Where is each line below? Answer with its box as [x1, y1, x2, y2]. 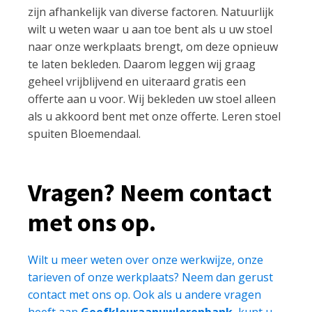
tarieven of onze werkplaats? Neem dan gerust [28, 269, 273, 285]
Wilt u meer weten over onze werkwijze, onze [28, 251, 263, 267]
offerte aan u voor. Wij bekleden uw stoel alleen [28, 91, 276, 107]
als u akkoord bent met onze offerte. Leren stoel [28, 108, 281, 124]
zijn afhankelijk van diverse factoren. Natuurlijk [28, 3, 274, 19]
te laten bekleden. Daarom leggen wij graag [28, 56, 256, 72]
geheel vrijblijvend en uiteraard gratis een [28, 73, 246, 89]
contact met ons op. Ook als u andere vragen [28, 286, 261, 302]
